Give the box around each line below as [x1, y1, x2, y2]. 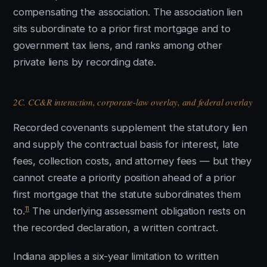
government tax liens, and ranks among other [13, 39, 222, 51]
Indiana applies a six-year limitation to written [13, 250, 219, 262]
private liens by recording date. [13, 56, 156, 68]
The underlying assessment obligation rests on [29, 205, 246, 217]
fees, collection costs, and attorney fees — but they [13, 155, 252, 167]
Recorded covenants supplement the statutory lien [13, 122, 247, 133]
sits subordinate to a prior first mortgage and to [13, 23, 231, 35]
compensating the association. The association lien [13, 6, 243, 18]
